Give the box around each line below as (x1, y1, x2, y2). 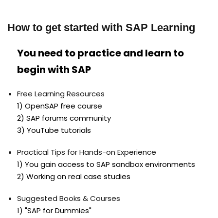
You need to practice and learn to (17, 46, 184, 60)
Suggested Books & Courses (17, 193, 120, 203)
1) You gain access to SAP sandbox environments (17, 159, 195, 169)
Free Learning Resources (17, 88, 105, 99)
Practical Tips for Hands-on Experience (17, 146, 156, 157)
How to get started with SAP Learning (7, 21, 195, 34)
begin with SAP (17, 62, 91, 76)
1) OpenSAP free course (17, 100, 102, 111)
